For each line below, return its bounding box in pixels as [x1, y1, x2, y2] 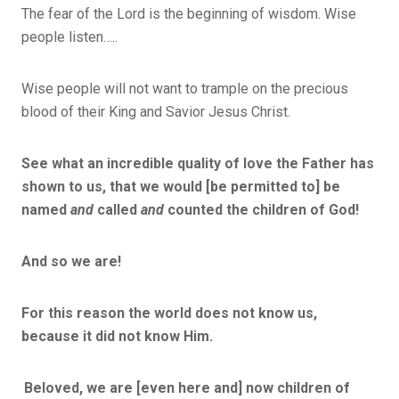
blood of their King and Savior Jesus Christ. [21, 102, 290, 120]
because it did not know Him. [21, 327, 216, 345]
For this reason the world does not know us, [21, 304, 317, 322]
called [94, 200, 141, 218]
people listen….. [21, 28, 118, 45]
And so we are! [21, 252, 121, 270]
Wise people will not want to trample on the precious [21, 79, 348, 97]
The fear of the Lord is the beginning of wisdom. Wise [21, 4, 356, 22]
